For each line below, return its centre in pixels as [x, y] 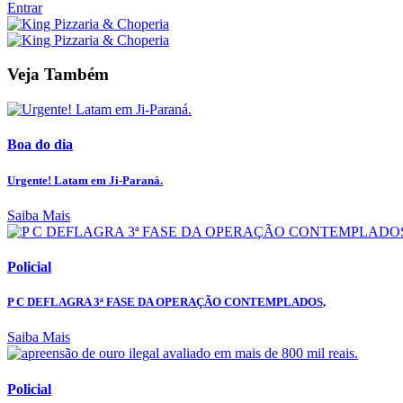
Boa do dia [40, 145]
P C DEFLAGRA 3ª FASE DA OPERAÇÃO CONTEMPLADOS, [166, 302]
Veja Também [58, 75]
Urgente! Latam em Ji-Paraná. [85, 180]
